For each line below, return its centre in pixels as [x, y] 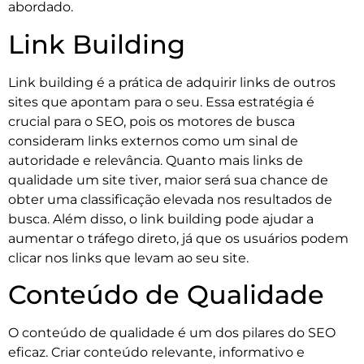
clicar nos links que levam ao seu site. [128, 258]
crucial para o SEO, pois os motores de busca [152, 121]
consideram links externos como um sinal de [153, 141]
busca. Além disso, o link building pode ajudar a [161, 219]
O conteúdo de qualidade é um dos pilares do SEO [172, 333]
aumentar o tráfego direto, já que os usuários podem [178, 238]
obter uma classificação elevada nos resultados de [170, 199]
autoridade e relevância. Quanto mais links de [156, 160]
